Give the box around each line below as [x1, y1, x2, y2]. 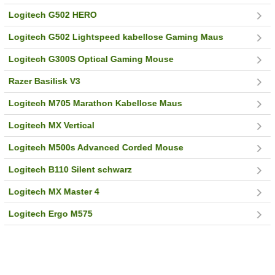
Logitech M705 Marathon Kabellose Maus [9, 98, 183, 109]
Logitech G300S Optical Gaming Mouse [9, 54, 174, 64]
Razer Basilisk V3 [9, 76, 81, 87]
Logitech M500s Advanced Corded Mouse [9, 142, 184, 153]
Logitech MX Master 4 [9, 187, 100, 197]
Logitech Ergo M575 [9, 209, 93, 219]
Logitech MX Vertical [9, 120, 95, 131]
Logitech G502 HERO [9, 10, 98, 20]
